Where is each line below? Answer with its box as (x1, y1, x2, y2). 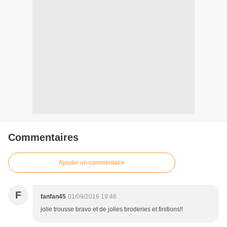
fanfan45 (41, 193, 66, 201)
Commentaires (8, 132, 79, 143)
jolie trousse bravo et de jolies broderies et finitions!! (41, 206, 183, 213)
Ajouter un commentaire (59, 159, 125, 167)
